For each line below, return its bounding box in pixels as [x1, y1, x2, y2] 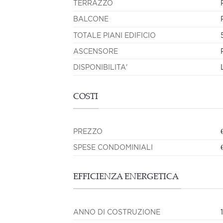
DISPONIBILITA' [73, 63, 127, 71]
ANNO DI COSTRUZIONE [73, 208, 160, 216]
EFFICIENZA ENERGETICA [73, 173, 179, 182]
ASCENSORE [73, 47, 118, 55]
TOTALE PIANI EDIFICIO [73, 31, 156, 39]
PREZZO [73, 127, 103, 135]
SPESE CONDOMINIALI [73, 143, 153, 151]
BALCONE [73, 15, 109, 23]
